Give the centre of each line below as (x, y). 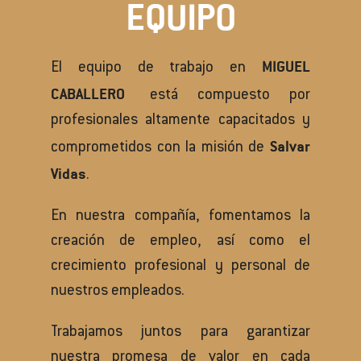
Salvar (290, 146)
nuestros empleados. (122, 292)
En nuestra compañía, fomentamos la (180, 217)
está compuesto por (218, 96)
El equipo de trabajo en (156, 69)
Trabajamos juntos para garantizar (180, 333)
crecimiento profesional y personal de (180, 267)
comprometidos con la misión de (160, 149)
